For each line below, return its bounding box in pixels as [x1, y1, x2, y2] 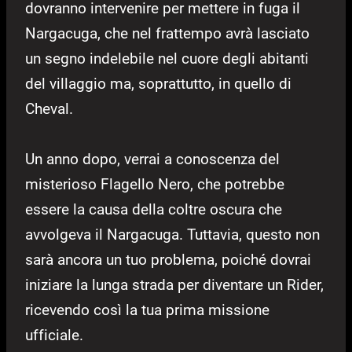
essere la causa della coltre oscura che [25, 200, 282, 218]
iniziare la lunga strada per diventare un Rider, [25, 275, 324, 294]
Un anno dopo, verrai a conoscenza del [25, 149, 280, 168]
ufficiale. [25, 325, 83, 344]
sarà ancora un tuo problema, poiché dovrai [25, 250, 311, 269]
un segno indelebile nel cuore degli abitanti [25, 49, 309, 68]
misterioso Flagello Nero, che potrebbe [25, 174, 284, 193]
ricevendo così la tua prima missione [25, 300, 269, 319]
